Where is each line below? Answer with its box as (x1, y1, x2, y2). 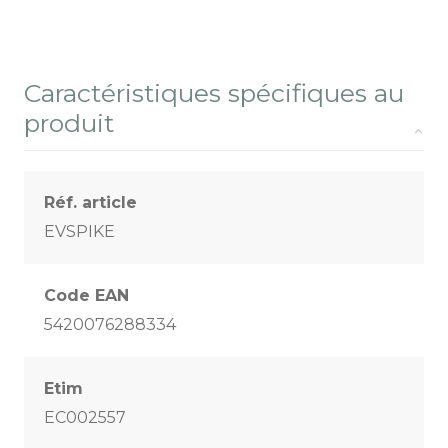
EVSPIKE (44, 222, 115, 242)
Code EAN (44, 286, 129, 306)
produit (24, 108, 114, 139)
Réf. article (44, 193, 137, 213)
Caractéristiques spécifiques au (24, 78, 404, 109)
